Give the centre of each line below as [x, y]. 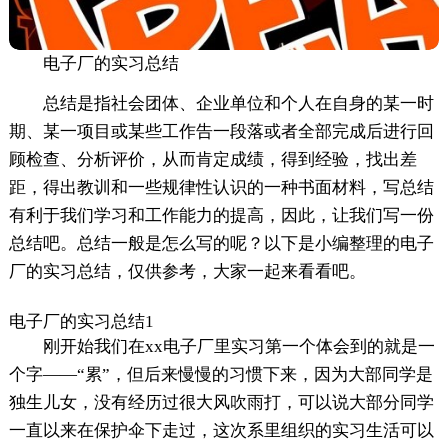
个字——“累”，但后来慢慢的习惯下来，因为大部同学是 [220, 375]
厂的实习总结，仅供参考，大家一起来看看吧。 [187, 272]
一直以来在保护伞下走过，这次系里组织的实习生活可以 [221, 431]
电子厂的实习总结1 [81, 322]
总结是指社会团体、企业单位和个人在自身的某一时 [238, 104]
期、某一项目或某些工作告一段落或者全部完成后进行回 [221, 132]
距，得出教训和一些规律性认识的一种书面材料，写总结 [221, 188]
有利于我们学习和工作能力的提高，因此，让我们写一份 [221, 216]
